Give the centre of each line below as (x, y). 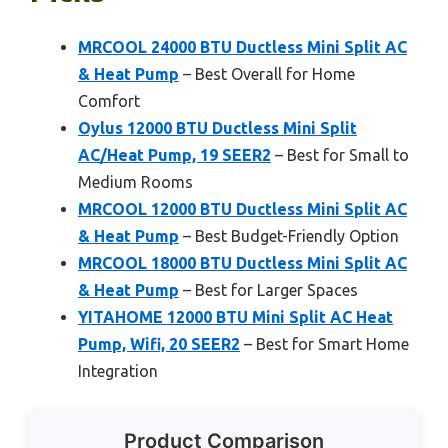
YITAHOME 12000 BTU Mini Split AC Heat (235, 316)
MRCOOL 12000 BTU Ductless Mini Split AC (242, 208)
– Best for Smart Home (324, 343)
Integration (118, 370)
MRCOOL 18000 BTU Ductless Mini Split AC (242, 262)
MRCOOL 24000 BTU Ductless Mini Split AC (242, 46)
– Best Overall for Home (267, 73)
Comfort (109, 100)
